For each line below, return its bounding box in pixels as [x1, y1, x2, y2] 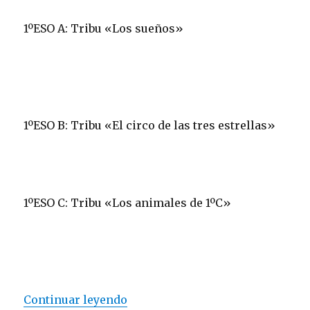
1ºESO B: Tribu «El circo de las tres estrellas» [24, 118, 276, 133]
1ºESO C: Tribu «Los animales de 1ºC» [24, 196, 232, 210]
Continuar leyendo [24, 293, 128, 307]
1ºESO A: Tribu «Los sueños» [24, 21, 184, 36]
